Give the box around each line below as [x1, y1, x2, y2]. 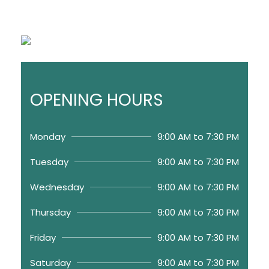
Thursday [30, 205, 71, 219]
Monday [30, 130, 65, 143]
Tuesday [30, 155, 68, 168]
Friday [30, 231, 56, 244]
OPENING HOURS [30, 88, 163, 112]
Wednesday [30, 180, 84, 193]
